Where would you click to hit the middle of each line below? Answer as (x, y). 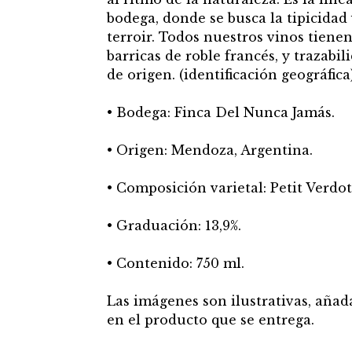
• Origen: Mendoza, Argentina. (209, 150)
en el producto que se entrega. (210, 320)
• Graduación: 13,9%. (174, 226)
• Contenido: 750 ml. (175, 264)
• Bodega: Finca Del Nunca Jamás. (220, 113)
